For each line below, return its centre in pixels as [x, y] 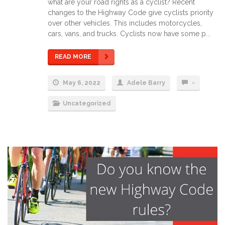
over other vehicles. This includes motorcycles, [125, 23]
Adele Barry [146, 83]
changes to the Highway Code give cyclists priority [131, 13]
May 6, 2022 [81, 83]
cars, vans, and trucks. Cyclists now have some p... [129, 34]
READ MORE [73, 57]
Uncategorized [87, 104]
